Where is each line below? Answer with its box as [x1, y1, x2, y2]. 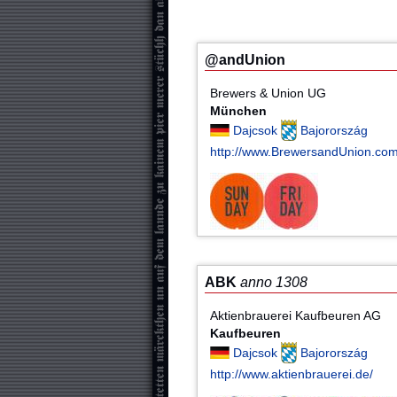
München [210, 103, 268, 118]
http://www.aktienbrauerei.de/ [210, 366, 374, 381]
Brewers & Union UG [210, 85, 327, 100]
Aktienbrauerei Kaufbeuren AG [210, 307, 382, 323]
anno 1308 [240, 275, 307, 291]
